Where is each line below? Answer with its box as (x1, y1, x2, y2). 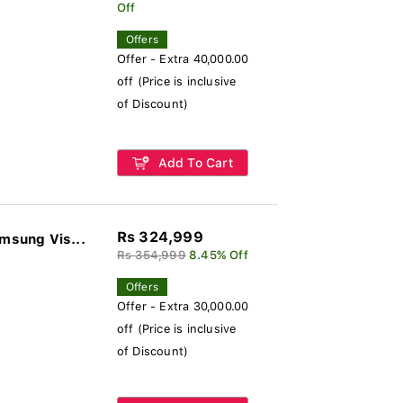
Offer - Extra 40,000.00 (116, 52, 249, 66)
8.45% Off (188, 248, 248, 262)
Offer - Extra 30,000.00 (116, 300, 249, 313)
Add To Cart (154, 156, 233, 170)
